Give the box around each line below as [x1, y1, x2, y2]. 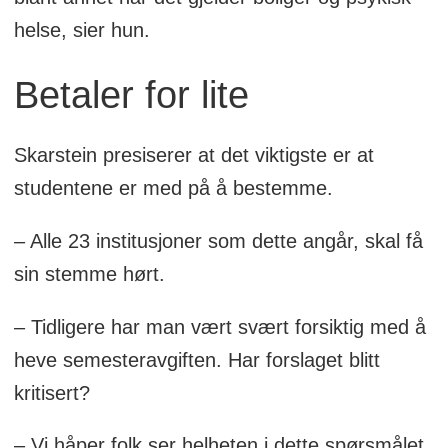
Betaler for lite [13, 74, 249, 117]
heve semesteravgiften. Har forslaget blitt [13, 348, 380, 371]
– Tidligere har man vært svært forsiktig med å [13, 315, 426, 338]
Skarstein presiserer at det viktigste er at [13, 143, 374, 166]
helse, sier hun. [13, 19, 150, 42]
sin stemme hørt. [13, 262, 165, 285]
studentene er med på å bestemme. [13, 176, 333, 199]
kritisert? [13, 381, 90, 404]
